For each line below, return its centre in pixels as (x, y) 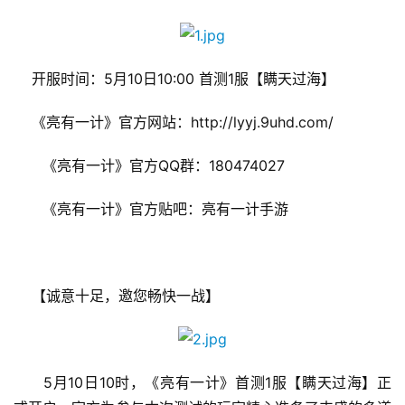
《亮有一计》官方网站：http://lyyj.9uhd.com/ (174, 122)
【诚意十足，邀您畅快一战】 (117, 296)
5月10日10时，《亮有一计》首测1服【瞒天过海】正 (202, 383)
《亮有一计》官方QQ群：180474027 (149, 166)
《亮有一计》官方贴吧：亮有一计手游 (151, 209)
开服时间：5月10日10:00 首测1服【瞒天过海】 (174, 79)
